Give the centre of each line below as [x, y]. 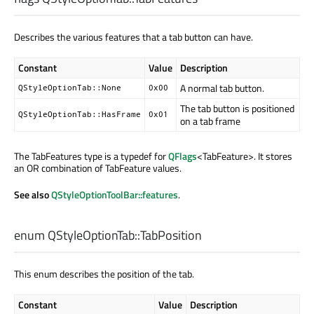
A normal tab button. [222, 88]
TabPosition [171, 235]
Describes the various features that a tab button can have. [134, 36]
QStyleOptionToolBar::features [115, 194]
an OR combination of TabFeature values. [98, 168]
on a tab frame [210, 121]
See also [33, 194]
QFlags [183, 156]
